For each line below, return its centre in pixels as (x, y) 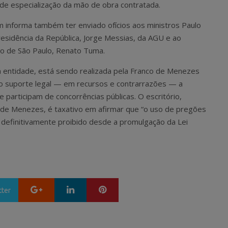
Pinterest (125, 188)
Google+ (60, 188)
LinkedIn (92, 188)
